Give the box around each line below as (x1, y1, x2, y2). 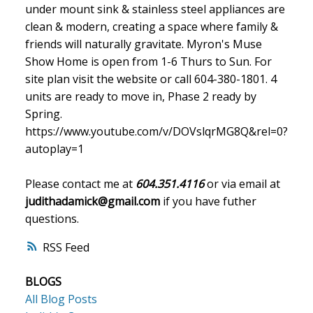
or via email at (203, 176, 280, 192)
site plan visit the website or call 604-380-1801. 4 (24, 71, 277, 87)
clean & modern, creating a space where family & (24, 19, 278, 35)
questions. (24, 211, 79, 227)
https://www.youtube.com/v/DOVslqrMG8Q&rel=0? (24, 124, 288, 140)
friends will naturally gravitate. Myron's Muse (24, 36, 262, 52)
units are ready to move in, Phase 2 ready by (24, 89, 256, 105)
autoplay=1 (24, 141, 84, 157)
